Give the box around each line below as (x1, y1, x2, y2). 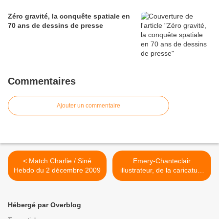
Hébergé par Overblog (8, 201, 81, 209)
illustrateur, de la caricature (120, 166, 204, 175)
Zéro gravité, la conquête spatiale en (8, 12, 130, 21)
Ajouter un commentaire (57, 102, 120, 109)
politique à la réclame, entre (119, 175, 205, 184)
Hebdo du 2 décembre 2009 (14, 166, 101, 175)
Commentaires (8, 76, 76, 87)
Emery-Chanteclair (133, 157, 191, 165)
